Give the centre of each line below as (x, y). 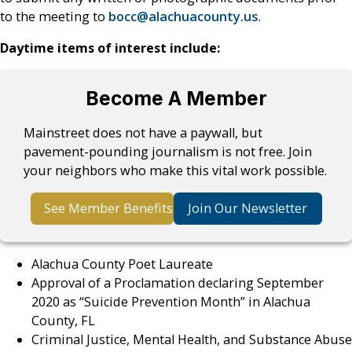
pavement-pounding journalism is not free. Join (168, 151)
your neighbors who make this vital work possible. (176, 170)
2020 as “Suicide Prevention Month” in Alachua (171, 302)
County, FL (63, 321)
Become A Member (176, 99)
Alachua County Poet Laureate (122, 264)
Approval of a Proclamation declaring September (178, 283)
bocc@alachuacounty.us (183, 16)
